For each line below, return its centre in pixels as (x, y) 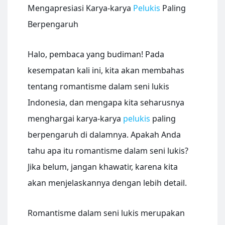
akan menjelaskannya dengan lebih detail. (107, 183)
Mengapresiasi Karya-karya (80, 8)
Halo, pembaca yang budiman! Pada (96, 54)
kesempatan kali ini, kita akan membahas (106, 71)
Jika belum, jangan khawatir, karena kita (103, 167)
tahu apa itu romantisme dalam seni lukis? (108, 151)
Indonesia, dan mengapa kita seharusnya (106, 103)
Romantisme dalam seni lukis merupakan (106, 213)
